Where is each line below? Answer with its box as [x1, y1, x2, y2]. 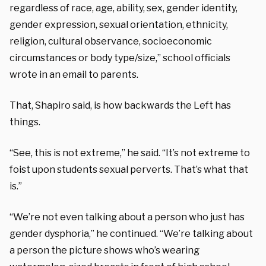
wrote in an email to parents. [9, 68, 138, 80]
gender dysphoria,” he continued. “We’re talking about [9, 227, 253, 239]
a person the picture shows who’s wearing [9, 244, 199, 256]
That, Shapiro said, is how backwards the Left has [9, 99, 231, 111]
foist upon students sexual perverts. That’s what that [9, 163, 248, 175]
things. [9, 116, 40, 128]
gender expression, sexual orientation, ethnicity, [9, 18, 228, 30]
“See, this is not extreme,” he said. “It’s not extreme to [9, 147, 250, 159]
